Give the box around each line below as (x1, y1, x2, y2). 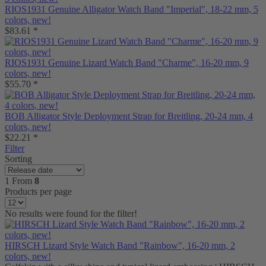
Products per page (5, 186, 72, 197)
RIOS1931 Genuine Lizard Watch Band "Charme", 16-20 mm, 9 (5, 58, 249, 68)
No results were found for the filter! (5, 208, 137, 218)
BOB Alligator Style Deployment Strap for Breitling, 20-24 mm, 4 (5, 111, 253, 121)
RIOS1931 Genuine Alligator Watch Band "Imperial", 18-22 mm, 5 (5, 4, 258, 14)
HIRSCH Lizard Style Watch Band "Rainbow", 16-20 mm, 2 (5, 240, 235, 251)
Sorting (5, 154, 32, 164)
